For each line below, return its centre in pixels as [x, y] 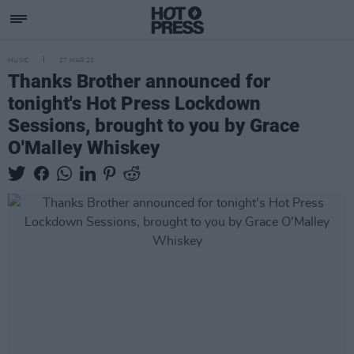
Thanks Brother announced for [139, 81]
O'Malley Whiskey [84, 148]
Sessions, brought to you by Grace [154, 126]
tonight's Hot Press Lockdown [134, 104]
